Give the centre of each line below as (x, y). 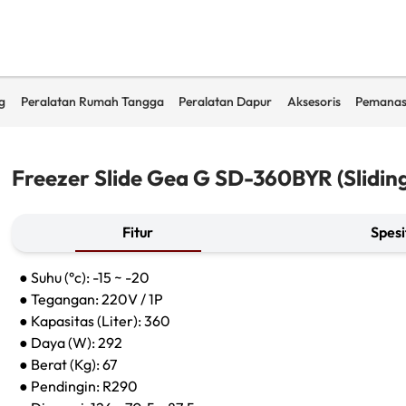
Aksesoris (314, 102)
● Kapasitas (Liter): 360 (95, 321)
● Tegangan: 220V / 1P (92, 300)
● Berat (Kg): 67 (68, 365)
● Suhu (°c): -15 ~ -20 (85, 278)
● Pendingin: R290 (79, 387)
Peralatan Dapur (226, 102)
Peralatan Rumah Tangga (92, 102)
